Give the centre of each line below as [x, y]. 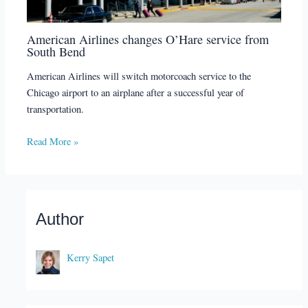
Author [60, 220]
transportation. [56, 109]
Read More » [53, 141]
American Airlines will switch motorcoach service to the [139, 76]
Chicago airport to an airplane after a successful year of [136, 92]
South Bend [56, 51]
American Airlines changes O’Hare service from [148, 39]
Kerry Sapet [91, 258]
